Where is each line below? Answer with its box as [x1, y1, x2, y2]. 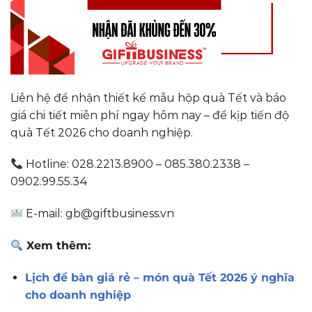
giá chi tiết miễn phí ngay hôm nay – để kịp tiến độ [10, 108, 289, 122]
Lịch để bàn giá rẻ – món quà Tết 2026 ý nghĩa [24, 270, 295, 284]
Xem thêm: [23, 238, 91, 252]
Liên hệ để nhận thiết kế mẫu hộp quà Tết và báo [10, 91, 286, 104]
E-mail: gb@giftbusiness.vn [23, 207, 175, 221]
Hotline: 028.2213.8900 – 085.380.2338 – [23, 157, 250, 171]
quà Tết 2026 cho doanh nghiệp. [10, 125, 193, 139]
